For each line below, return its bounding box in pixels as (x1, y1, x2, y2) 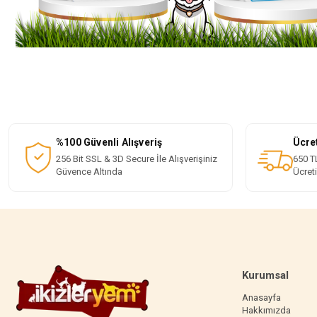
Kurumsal (242, 269, 289, 282)
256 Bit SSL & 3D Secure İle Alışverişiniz (56, 154, 217, 165)
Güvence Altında (56, 166, 122, 178)
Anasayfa (242, 292, 281, 304)
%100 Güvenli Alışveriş (56, 137, 163, 149)
